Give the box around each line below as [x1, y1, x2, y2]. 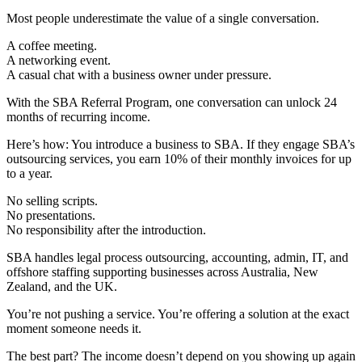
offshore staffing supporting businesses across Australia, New [6, 264, 318, 279]
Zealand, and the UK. [6, 279, 117, 293]
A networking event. [6, 53, 111, 67]
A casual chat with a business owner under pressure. [6, 67, 271, 82]
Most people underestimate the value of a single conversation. [6, 11, 319, 25]
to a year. [6, 166, 53, 180]
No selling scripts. [6, 193, 98, 208]
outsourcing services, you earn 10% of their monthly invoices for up [6, 151, 351, 166]
